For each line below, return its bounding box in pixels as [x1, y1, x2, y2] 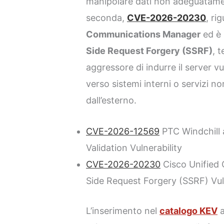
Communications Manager [86, 29, 201, 40]
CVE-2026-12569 [86, 126, 160, 137]
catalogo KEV [159, 205, 218, 216]
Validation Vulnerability [86, 142, 182, 153]
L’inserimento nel [86, 205, 160, 216]
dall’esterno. [86, 95, 137, 106]
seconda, [86, 12, 127, 23]
